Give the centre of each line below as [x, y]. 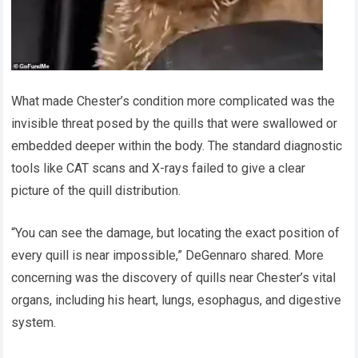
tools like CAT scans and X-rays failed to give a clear [159, 169]
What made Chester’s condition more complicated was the [173, 101]
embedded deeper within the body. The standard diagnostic [177, 146]
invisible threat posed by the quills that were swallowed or [175, 124]
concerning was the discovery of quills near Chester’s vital [174, 278]
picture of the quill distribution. [96, 191]
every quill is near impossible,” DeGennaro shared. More [168, 256]
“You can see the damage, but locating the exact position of [176, 233]
